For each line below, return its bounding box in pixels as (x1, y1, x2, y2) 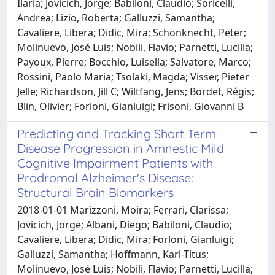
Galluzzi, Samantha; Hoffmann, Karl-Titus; (17, 247, 209, 261)
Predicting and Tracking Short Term (17, 125, 216, 141)
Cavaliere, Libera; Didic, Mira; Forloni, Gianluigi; (17, 232, 234, 246)
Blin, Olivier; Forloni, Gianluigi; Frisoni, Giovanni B (17, 99, 244, 113)
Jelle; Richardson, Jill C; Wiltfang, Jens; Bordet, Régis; (17, 84, 254, 98)
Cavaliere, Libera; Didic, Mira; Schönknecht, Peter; (17, 25, 246, 39)
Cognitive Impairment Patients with (17, 155, 213, 171)
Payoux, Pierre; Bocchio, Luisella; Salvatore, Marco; (17, 55, 251, 69)
